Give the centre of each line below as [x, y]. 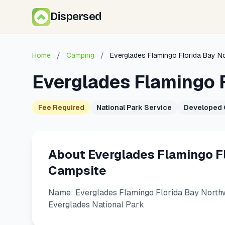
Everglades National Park [96, 205]
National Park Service [134, 107]
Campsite [77, 171]
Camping [80, 55]
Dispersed [76, 17]
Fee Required [61, 107]
